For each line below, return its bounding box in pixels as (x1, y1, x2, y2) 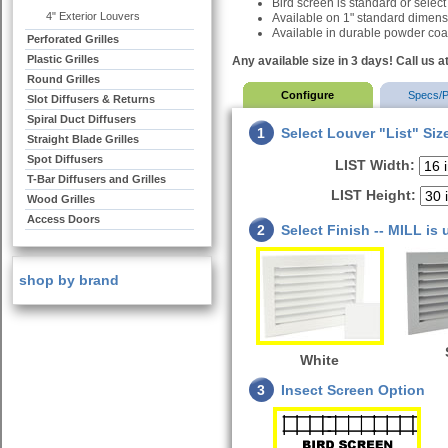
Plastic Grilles (27, 53, 99, 65)
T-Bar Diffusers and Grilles (27, 173, 166, 185)
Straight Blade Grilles (27, 133, 139, 145)
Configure (281, 89, 335, 101)
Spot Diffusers (27, 153, 103, 165)
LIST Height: (330, 187, 420, 203)
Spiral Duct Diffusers (27, 113, 136, 125)
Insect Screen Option (281, 382, 425, 398)
